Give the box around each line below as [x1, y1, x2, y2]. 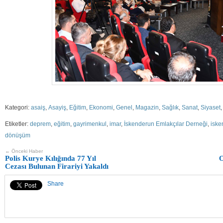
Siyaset [201, 104, 221, 111]
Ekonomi [89, 104, 113, 111]
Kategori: [5, 104, 31, 111]
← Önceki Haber [5, 148, 43, 154]
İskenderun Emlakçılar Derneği [124, 120, 208, 128]
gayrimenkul [73, 120, 107, 128]
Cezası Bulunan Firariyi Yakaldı [5, 162, 109, 171]
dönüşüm [5, 132, 30, 139]
